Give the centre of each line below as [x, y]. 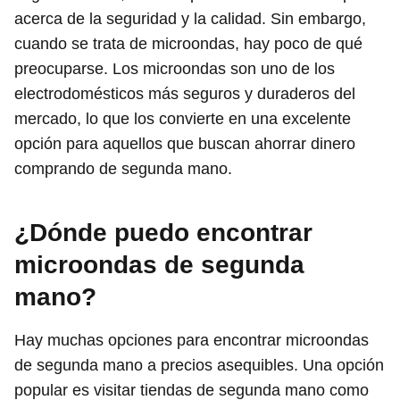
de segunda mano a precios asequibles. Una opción [199, 365]
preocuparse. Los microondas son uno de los [175, 68]
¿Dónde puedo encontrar [163, 232]
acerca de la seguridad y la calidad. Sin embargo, [190, 18]
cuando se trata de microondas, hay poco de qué [188, 43]
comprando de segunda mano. [123, 168]
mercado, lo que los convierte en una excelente [183, 118]
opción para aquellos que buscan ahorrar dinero [185, 143]
